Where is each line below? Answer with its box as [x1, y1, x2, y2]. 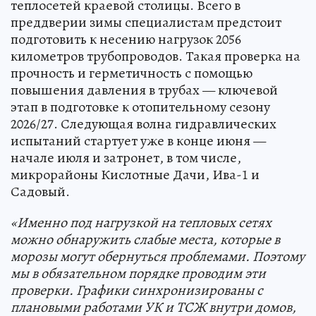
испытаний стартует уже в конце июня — [11, 130, 266, 150]
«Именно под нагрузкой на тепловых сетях [11, 212, 272, 232]
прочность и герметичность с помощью [11, 63, 253, 83]
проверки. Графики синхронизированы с [11, 280, 263, 300]
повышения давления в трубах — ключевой [11, 80, 278, 99]
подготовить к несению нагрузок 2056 [11, 29, 241, 49]
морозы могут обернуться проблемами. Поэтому [11, 246, 305, 266]
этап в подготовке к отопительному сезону [11, 97, 270, 116]
